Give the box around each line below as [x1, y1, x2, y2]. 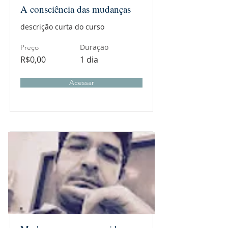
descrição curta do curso [20, 22, 104, 32]
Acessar [69, 78, 94, 87]
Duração [80, 42, 108, 52]
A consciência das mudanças [20, 3, 131, 15]
